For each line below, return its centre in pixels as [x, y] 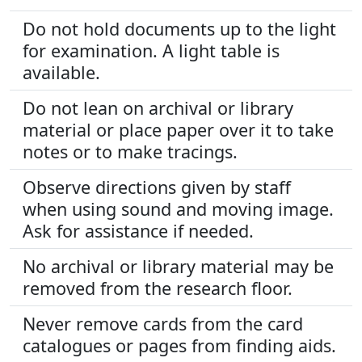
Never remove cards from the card [163, 324]
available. [61, 72]
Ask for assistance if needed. [138, 231]
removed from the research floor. [158, 288]
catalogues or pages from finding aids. [179, 345]
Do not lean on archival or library [158, 108]
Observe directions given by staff [157, 187]
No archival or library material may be [178, 266]
